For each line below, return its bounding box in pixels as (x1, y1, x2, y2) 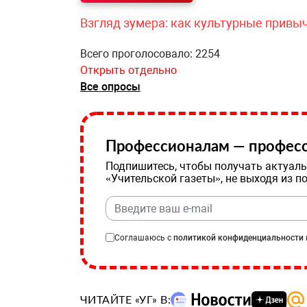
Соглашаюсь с (114, 233, 173, 243)
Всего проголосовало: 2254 (80, 47, 220, 60)
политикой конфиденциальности (173, 233, 304, 243)
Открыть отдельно (80, 64, 177, 77)
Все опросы (80, 80, 140, 93)
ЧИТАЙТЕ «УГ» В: (80, 293, 171, 306)
